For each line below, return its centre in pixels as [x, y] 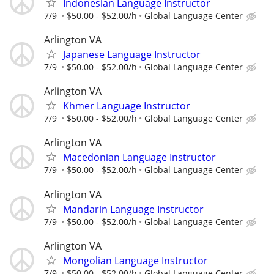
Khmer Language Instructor [127, 106]
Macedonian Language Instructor [139, 157]
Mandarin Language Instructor [133, 209]
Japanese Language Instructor [132, 54]
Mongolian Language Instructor [135, 260]
